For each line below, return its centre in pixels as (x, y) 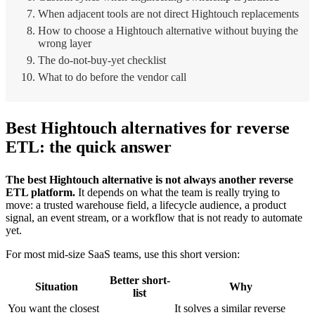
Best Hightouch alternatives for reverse (148, 128)
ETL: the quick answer (89, 147)
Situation (56, 286)
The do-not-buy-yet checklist (102, 60)
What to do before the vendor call (112, 77)
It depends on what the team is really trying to (178, 192)
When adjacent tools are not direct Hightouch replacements (168, 14)
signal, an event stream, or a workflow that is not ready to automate (154, 217)
